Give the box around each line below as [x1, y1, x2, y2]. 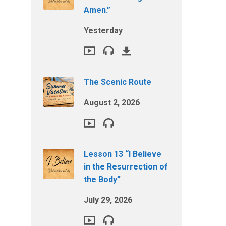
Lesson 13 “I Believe [84, 149, 161, 159]
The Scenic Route [84, 77, 151, 87]
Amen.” [84, 5, 110, 15]
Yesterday [84, 26, 123, 35]
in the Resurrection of [84, 162, 168, 172]
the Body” [84, 175, 121, 184]
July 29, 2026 [84, 195, 132, 205]
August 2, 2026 [84, 98, 140, 107]
